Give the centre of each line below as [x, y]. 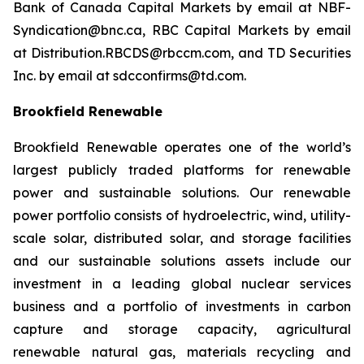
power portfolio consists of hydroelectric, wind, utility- [182, 215]
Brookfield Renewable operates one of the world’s [182, 147]
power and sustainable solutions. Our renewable [182, 193]
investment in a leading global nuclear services [182, 284]
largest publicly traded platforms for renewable [182, 170]
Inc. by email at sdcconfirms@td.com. [130, 76]
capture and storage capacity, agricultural [182, 329]
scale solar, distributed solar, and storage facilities [182, 238]
